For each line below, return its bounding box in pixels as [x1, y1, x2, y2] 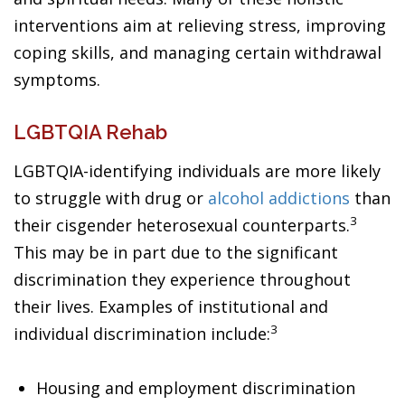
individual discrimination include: [14, 322, 270, 344]
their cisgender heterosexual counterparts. [14, 213, 350, 236]
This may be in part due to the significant [14, 240, 338, 263]
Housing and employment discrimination [36, 376, 355, 399]
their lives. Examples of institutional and [14, 295, 328, 317]
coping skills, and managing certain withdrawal [14, 41, 381, 63]
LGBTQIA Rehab [14, 119, 167, 144]
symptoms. [14, 68, 100, 90]
